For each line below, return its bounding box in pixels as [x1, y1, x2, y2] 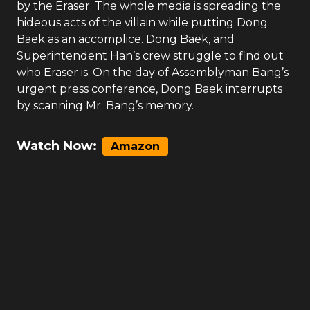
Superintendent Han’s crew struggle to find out [17, 49, 284, 62]
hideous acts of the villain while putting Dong [17, 16, 268, 29]
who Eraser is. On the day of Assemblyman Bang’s [17, 66, 289, 79]
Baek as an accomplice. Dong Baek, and [17, 33, 235, 46]
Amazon [111, 140, 160, 153]
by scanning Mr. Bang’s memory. [17, 99, 194, 112]
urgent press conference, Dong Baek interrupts [17, 82, 282, 95]
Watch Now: [17, 138, 97, 154]
